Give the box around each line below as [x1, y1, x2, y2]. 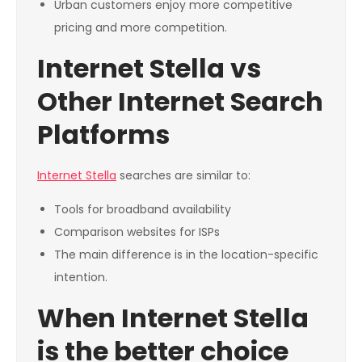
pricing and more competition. [54, 19, 227, 36]
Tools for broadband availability [54, 201, 231, 218]
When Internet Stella [37, 300, 309, 337]
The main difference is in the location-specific [54, 246, 318, 263]
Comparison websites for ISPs [54, 224, 220, 241]
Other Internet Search [37, 83, 323, 120]
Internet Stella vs [37, 50, 261, 87]
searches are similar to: [116, 167, 250, 184]
